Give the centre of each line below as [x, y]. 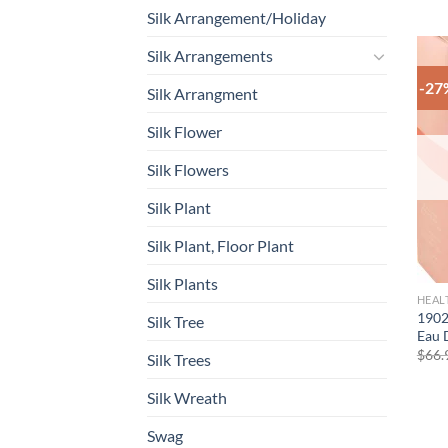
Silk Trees [179, 360]
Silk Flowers [188, 170]
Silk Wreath [187, 398]
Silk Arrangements [210, 56]
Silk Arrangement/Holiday [236, 18]
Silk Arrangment [202, 94]
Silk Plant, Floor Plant [220, 246]
